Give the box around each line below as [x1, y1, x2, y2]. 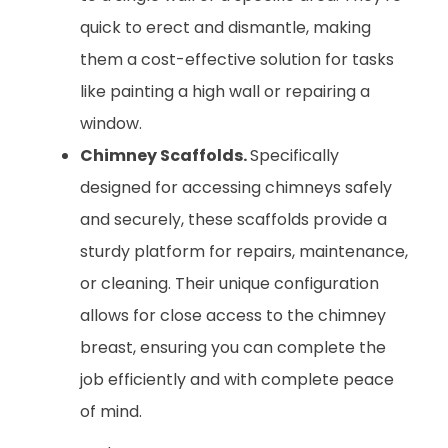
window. [80, 111, 142, 135]
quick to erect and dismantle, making [80, 15, 371, 39]
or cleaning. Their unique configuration [80, 271, 379, 295]
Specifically [250, 143, 339, 167]
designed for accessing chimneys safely [80, 175, 392, 199]
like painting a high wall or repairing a [80, 79, 370, 103]
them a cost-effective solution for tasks [80, 47, 394, 71]
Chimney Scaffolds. [80, 143, 250, 167]
